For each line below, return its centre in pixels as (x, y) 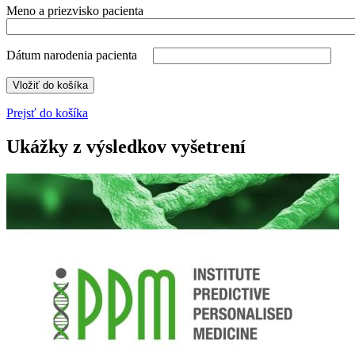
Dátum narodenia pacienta (72, 55)
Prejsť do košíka (47, 113)
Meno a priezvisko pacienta (75, 10)
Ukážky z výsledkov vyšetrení (126, 146)
